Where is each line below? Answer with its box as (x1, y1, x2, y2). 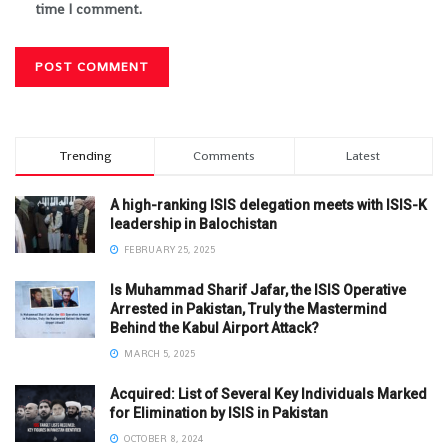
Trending (58, 146, 112, 164)
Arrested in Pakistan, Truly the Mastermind (110, 300, 387, 317)
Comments (193, 146, 256, 164)
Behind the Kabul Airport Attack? (110, 319, 319, 336)
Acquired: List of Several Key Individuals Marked (110, 385, 427, 402)
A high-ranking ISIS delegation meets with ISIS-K (110, 196, 427, 213)
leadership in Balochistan (110, 215, 277, 232)
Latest (346, 146, 381, 164)
